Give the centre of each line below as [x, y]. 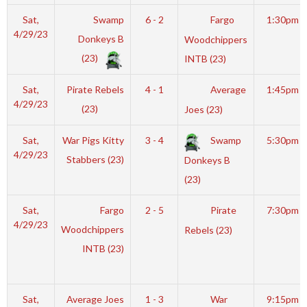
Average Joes [96, 299]
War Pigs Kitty [94, 140]
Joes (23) [203, 110]
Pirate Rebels [96, 89]
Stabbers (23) [96, 159]
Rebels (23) [208, 230]
